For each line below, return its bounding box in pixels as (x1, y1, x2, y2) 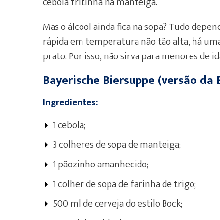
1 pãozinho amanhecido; (53, 156, 148, 173)
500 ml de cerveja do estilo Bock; (53, 195, 182, 212)
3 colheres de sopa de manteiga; (53, 137, 181, 153)
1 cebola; (53, 117, 85, 134)
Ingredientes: (43, 95, 98, 110)
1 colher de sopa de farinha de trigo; (53, 176, 196, 192)
